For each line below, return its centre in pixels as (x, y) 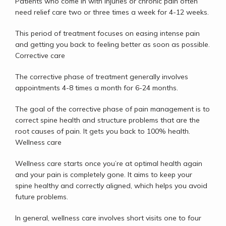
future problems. (43, 197)
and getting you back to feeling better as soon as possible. (112, 44)
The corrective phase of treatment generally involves (102, 77)
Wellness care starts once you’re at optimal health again (109, 163)
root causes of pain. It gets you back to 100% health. (103, 131)
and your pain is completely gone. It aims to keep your (104, 175)
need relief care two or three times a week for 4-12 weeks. (113, 12)
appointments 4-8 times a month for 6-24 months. (98, 88)
